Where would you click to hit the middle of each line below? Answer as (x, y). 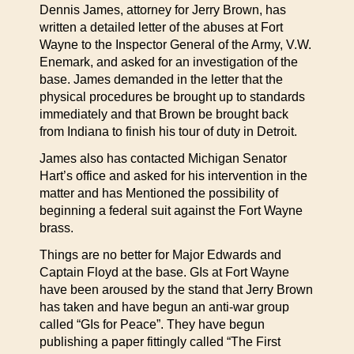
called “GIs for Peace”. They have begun (152, 324)
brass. (56, 228)
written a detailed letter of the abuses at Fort (161, 27)
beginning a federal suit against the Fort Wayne (171, 211)
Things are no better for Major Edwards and (160, 255)
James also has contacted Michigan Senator (163, 158)
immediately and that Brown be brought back (164, 114)
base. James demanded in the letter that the (161, 79)
